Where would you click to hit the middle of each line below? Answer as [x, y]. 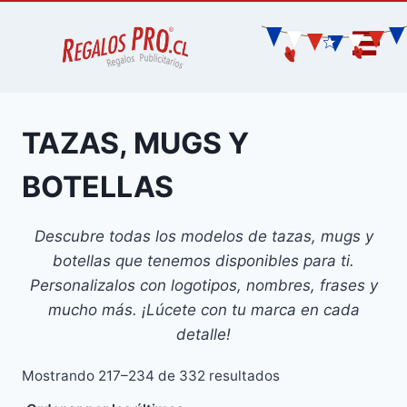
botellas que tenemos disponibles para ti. [203, 261]
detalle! [203, 335]
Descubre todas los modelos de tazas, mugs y [203, 237]
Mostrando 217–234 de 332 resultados [151, 376]
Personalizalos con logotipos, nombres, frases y [203, 286]
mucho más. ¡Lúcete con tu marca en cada [203, 310]
